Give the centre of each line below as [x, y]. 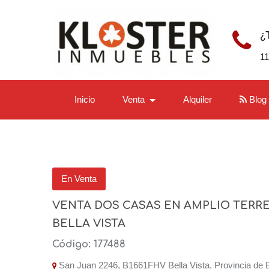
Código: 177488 [89, 244]
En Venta [79, 178]
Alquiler [197, 99]
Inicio [85, 99]
